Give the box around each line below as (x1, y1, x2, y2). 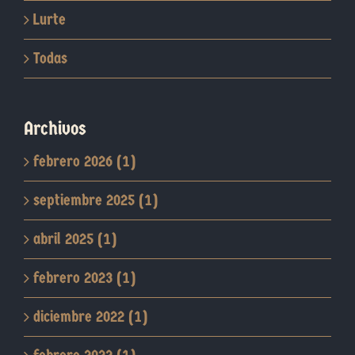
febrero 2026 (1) (33, 152, 136, 171)
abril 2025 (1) (33, 230, 116, 249)
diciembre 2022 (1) (33, 307, 147, 326)
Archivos (24, 117, 86, 140)
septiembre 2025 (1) (33, 191, 158, 210)
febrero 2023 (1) (33, 269, 136, 288)
